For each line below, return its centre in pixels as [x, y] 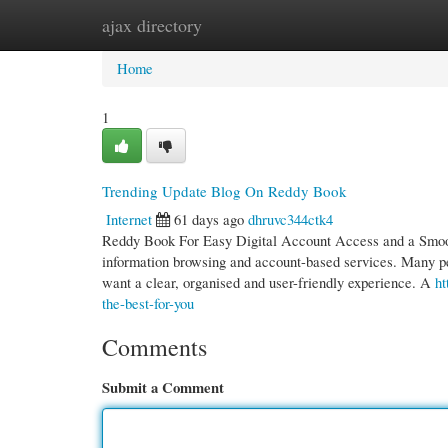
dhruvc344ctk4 [290, 219]
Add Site [361, 25]
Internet [129, 219]
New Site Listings [251, 25]
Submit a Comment [163, 387]
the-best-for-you [148, 303]
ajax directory [152, 25]
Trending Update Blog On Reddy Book [224, 191]
